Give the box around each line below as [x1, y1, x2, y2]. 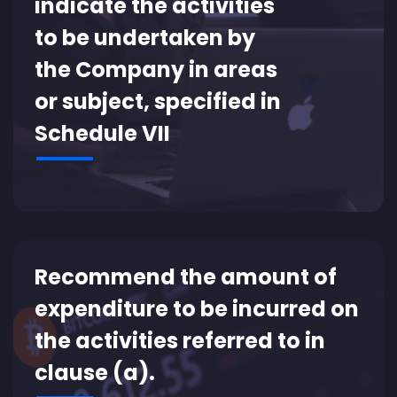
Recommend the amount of [35, 262, 337, 292]
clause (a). [35, 358, 155, 387]
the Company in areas [35, 55, 277, 84]
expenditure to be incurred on [35, 294, 359, 323]
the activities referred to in [35, 326, 325, 355]
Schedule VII [35, 119, 170, 148]
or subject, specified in [35, 87, 281, 116]
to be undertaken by [35, 23, 255, 52]
